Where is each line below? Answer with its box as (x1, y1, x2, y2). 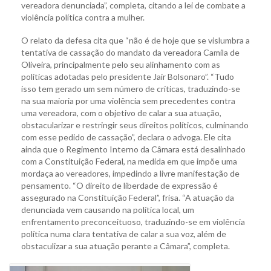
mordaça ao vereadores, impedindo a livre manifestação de (21, 168, 240, 179)
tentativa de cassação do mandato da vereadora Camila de (21, 47, 240, 58)
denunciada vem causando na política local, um (21, 204, 194, 215)
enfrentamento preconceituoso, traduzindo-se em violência (21, 217, 245, 227)
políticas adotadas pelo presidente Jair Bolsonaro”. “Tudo (21, 71, 234, 82)
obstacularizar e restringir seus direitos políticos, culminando (21, 120, 249, 131)
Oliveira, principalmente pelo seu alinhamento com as (21, 59, 220, 70)
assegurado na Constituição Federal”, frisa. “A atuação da (21, 192, 234, 203)
